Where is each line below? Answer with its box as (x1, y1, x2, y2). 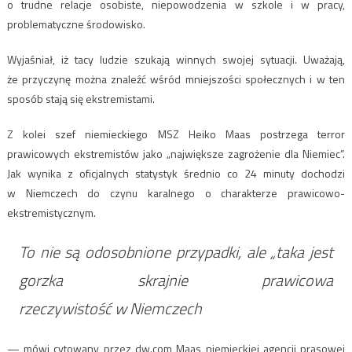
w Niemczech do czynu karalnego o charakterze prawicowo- (6, 184, 346, 201)
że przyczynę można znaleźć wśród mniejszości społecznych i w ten (6, 70, 346, 87)
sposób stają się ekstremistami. (6, 90, 155, 107)
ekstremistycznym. (6, 203, 96, 221)
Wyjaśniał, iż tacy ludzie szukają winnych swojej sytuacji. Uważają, (6, 50, 346, 68)
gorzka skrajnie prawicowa (18, 267, 334, 292)
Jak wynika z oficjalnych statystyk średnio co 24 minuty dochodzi (6, 164, 346, 181)
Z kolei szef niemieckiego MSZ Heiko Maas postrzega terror (6, 125, 346, 142)
